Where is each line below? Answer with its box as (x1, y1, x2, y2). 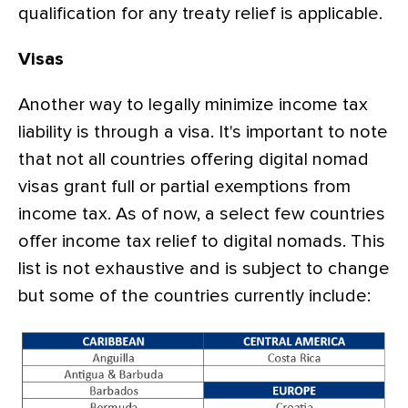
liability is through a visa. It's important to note (18, 123, 388, 142)
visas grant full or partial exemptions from (18, 178, 351, 197)
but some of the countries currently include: (18, 287, 371, 306)
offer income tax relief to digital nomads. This (18, 232, 385, 251)
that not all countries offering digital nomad (18, 150, 369, 169)
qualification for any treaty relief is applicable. (18, 5, 382, 24)
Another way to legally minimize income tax (18, 96, 368, 115)
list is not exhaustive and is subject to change (18, 260, 390, 279)
